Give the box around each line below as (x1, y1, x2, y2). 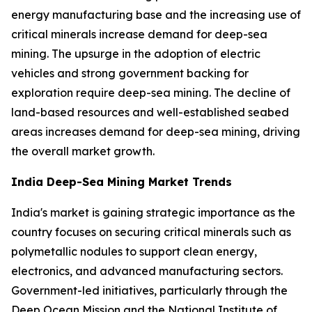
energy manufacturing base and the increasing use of (11, 7, 301, 22)
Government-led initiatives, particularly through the (11, 283, 288, 297)
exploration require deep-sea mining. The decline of (11, 85, 290, 100)
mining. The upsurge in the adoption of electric (11, 46, 260, 61)
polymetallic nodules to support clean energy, (11, 244, 257, 258)
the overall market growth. (11, 143, 155, 158)
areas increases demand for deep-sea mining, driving (11, 124, 300, 139)
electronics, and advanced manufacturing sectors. (11, 263, 283, 278)
